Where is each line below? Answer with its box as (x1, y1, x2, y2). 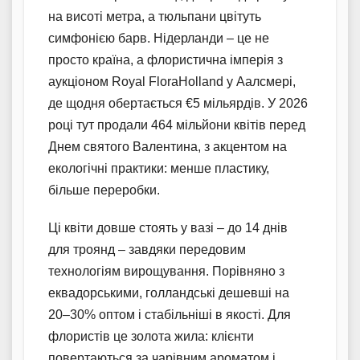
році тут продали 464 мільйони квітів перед (48, 118, 305, 133)
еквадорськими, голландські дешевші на (48, 286, 289, 301)
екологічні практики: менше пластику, (48, 162, 269, 176)
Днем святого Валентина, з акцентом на (48, 140, 287, 154)
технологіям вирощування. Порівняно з (48, 264, 284, 279)
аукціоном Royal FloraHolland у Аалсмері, (48, 75, 296, 89)
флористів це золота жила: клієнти (48, 329, 254, 344)
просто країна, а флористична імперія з (48, 53, 283, 67)
